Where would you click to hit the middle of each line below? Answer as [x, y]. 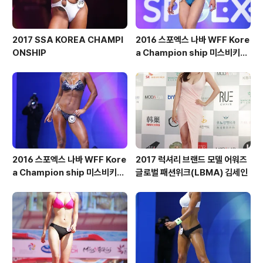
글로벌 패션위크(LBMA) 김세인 [192, 172]
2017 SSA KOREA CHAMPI [68, 40]
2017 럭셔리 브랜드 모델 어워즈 [191, 159]
